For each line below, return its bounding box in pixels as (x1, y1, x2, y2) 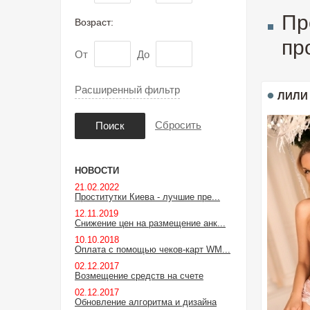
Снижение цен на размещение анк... (75, 218, 226, 228)
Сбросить (155, 118, 201, 131)
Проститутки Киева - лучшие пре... (75, 192, 220, 202)
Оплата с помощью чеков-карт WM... (75, 244, 230, 255)
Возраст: (75, 17, 113, 28)
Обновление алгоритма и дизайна (75, 297, 217, 307)
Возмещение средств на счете (75, 271, 203, 281)
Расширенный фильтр (75, 84, 180, 95)
